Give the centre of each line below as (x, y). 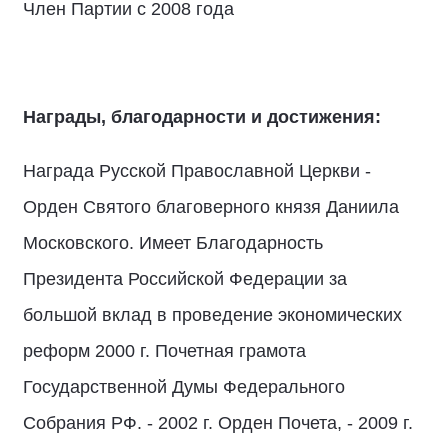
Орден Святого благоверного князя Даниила (211, 207)
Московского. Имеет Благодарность (173, 243)
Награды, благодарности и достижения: (202, 117)
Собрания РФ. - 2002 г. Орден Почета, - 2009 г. (218, 423)
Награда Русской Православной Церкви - (197, 171)
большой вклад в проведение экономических (212, 315)
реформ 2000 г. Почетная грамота (164, 351)
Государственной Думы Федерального (184, 387)
